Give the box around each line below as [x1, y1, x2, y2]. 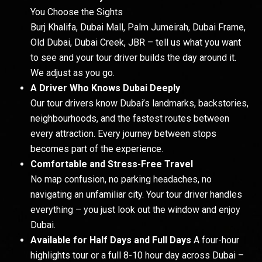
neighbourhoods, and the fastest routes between [30, 112, 229, 124]
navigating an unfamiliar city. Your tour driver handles [30, 188, 242, 200]
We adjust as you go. [30, 67, 115, 78]
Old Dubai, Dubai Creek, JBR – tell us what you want [30, 36, 241, 48]
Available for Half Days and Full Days [30, 234, 194, 246]
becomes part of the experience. [30, 143, 163, 154]
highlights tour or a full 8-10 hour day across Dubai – [30, 249, 244, 261]
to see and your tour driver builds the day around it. [30, 51, 236, 63]
